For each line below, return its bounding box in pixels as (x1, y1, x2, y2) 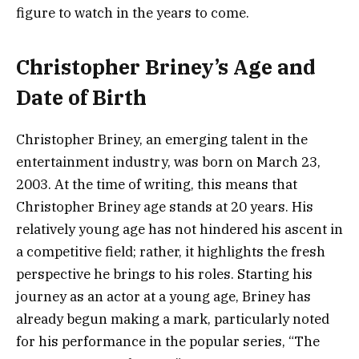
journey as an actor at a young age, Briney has (16, 287, 311, 305)
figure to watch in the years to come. (16, 4, 249, 22)
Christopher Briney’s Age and (16, 53, 316, 80)
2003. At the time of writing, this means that (16, 175, 297, 193)
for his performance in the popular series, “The (16, 332, 320, 350)
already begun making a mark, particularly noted (16, 309, 329, 328)
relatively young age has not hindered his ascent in (16, 220, 343, 238)
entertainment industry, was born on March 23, (16, 152, 321, 171)
